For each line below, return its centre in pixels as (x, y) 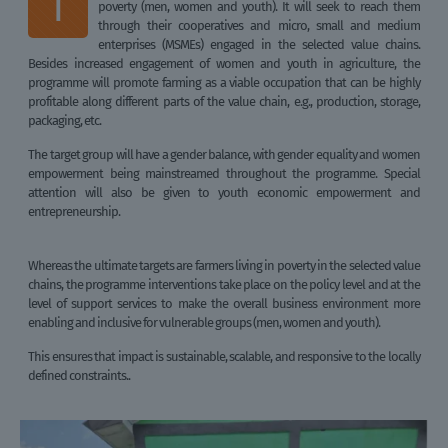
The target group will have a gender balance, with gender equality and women (224, 155)
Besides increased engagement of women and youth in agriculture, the (224, 64)
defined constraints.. (79, 376)
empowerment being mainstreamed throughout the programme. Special (224, 174)
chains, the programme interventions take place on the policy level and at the (224, 285)
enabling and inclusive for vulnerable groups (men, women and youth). (205, 323)
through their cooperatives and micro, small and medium (259, 26)
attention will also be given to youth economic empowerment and (224, 193)
